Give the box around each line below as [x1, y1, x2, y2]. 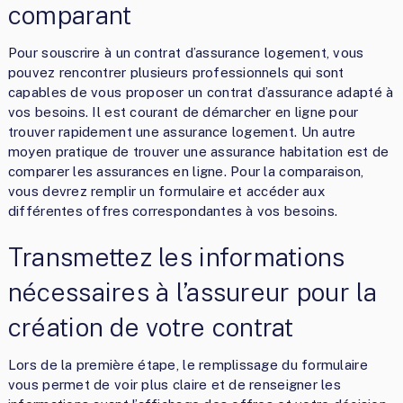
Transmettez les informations [7, 241, 345, 272]
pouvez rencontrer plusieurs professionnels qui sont [7, 64, 345, 80]
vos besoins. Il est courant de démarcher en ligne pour [7, 103, 359, 120]
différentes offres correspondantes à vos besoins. [7, 202, 338, 219]
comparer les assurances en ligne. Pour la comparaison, [7, 163, 364, 179]
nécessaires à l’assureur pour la [7, 276, 378, 307]
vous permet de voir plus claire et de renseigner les [7, 376, 341, 392]
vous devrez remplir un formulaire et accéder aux [7, 183, 325, 199]
